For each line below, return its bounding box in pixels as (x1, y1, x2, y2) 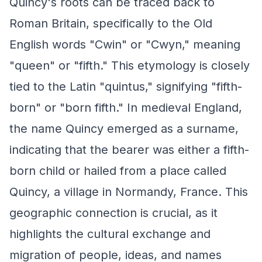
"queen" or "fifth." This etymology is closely (9, 58, 250, 73)
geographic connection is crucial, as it (9, 206, 218, 220)
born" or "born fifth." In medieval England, (9, 101, 242, 115)
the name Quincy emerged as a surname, (9, 122, 239, 136)
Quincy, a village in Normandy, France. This (9, 185, 248, 199)
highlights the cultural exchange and (9, 227, 211, 241)
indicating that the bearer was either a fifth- (9, 143, 249, 157)
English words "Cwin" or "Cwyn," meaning (9, 37, 240, 51)
